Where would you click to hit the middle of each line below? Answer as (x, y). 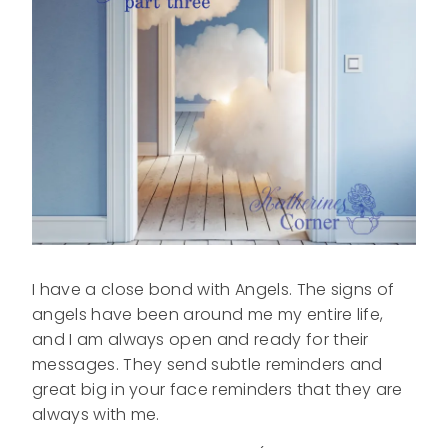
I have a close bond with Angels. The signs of (213, 290)
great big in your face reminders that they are (217, 390)
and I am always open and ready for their (200, 340)
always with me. (96, 415)
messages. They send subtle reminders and (207, 365)
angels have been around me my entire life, (208, 315)
